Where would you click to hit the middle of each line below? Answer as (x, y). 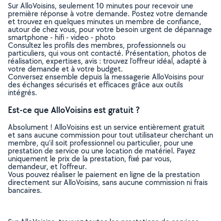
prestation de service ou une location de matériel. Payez (102, 151)
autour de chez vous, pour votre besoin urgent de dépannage (110, 29)
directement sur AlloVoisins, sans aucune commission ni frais (108, 182)
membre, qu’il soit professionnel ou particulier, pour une (101, 143)
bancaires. (25, 190)
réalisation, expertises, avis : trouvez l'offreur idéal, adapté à (107, 61)
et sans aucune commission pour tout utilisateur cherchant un (110, 135)
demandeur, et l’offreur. (47, 166)
